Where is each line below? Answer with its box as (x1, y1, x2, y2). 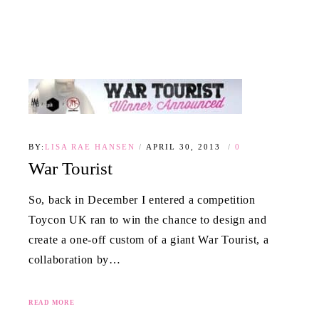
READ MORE (28, 299, 75, 307)
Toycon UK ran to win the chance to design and (28, 214, 267, 226)
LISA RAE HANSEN (45, 142, 135, 151)
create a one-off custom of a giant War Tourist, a (28, 234, 269, 246)
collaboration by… (28, 253, 121, 266)
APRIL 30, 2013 (146, 142, 224, 151)
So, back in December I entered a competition (28, 194, 256, 206)
